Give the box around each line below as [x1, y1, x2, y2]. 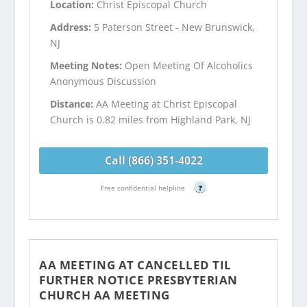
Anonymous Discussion [50, 74, 157, 88]
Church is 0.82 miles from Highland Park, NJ [50, 112, 251, 126]
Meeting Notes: [50, 58, 125, 72]
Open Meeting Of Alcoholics [125, 58, 254, 72]
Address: [50, 20, 95, 34]
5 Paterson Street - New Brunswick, [94, 20, 256, 34]
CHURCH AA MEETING [39, 286, 170, 303]
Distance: [50, 97, 97, 110]
